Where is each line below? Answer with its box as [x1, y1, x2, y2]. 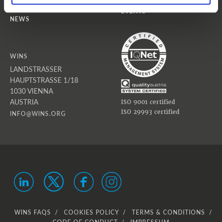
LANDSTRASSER [10, 64, 62, 74]
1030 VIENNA [10, 86, 53, 96]
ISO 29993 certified [121, 108, 179, 116]
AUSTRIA [10, 97, 38, 107]
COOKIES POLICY [63, 208, 119, 217]
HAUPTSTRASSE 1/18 [10, 75, 78, 85]
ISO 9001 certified [121, 98, 175, 106]
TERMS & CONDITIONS [131, 208, 205, 217]
